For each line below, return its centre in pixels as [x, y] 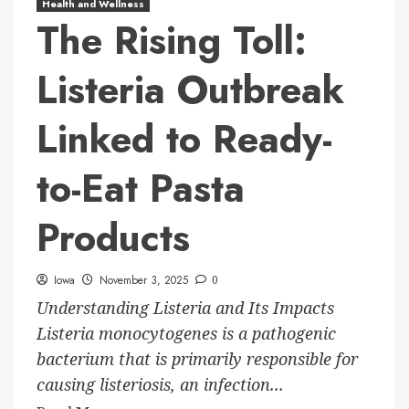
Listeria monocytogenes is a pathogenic [186, 334]
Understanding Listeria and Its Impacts [185, 308]
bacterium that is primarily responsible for [197, 359]
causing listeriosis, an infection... [160, 385]
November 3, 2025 [144, 281]
